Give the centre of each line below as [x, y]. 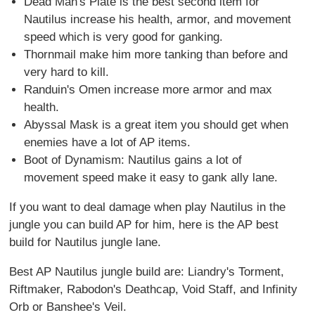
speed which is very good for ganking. [123, 37]
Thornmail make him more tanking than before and [155, 55]
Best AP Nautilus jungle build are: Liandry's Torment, [147, 272]
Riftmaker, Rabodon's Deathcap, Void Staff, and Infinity [154, 290]
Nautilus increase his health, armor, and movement [157, 20]
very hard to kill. [66, 72]
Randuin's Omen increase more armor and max [148, 90]
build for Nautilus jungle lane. [87, 243]
